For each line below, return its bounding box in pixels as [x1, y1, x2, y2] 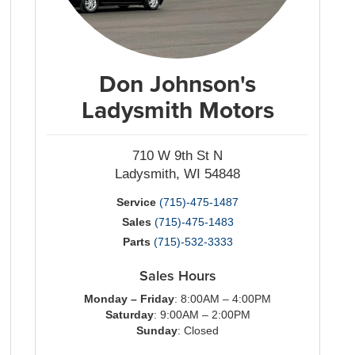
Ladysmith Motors [81, 93, 274, 127]
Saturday [105, 308, 154, 321]
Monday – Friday [84, 292, 174, 305]
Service [116, 196, 156, 208]
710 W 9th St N [132, 148, 223, 163]
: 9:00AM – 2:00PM [153, 308, 250, 321]
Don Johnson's [99, 67, 256, 101]
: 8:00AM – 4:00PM [174, 292, 271, 305]
